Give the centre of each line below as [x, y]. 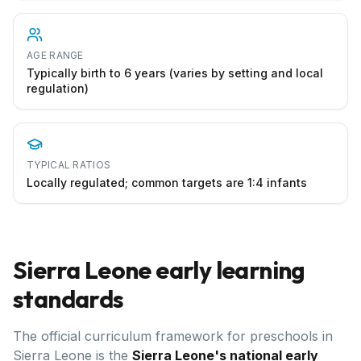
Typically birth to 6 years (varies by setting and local [175, 73]
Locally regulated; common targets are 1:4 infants [167, 183]
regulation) [58, 88]
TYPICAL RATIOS [69, 165]
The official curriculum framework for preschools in [173, 336]
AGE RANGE [55, 55]
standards [68, 299]
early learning [228, 270]
